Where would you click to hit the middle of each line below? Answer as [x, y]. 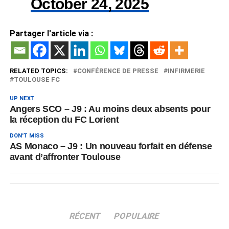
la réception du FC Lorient [64, 120]
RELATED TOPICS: [39, 71]
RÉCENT [86, 216]
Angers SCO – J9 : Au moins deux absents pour [110, 109]
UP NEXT [22, 98]
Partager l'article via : [51, 33]
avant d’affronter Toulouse [65, 157]
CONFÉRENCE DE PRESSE [118, 71]
